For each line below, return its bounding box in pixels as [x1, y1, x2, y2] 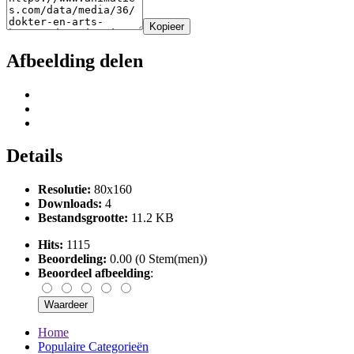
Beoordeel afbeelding [38, 266, 150, 281]
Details [6, 145, 62, 167]
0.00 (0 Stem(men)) [107, 252, 207, 266]
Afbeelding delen [6, 50, 143, 71]
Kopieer [149, 20, 184, 32]
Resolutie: [38, 183, 91, 197]
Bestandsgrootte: [38, 211, 128, 225]
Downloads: [38, 197, 102, 211]
